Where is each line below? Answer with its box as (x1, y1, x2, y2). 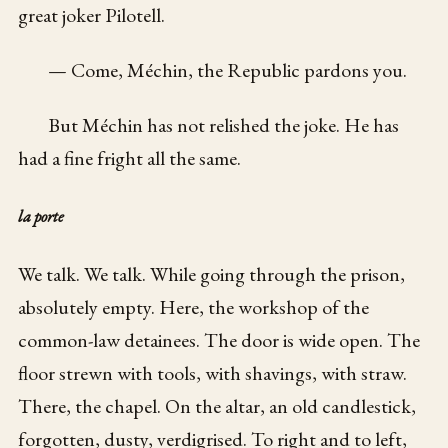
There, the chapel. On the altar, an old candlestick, (18, 392, 417, 419)
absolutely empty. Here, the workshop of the (18, 293, 370, 320)
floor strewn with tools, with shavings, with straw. (18, 359, 408, 386)
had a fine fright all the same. (18, 144, 242, 171)
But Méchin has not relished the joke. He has (48, 111, 400, 138)
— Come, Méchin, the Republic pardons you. (48, 56, 408, 83)
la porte (18, 205, 65, 228)
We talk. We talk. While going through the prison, (18, 260, 406, 287)
